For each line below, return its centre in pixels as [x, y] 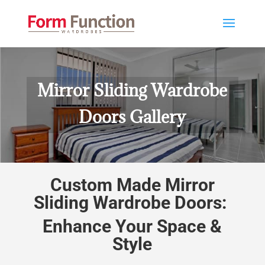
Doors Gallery [132, 117]
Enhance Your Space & [132, 226]
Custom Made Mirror [132, 185]
